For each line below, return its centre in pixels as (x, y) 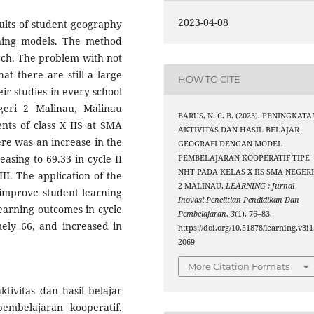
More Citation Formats (239, 267)
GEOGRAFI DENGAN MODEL (231, 143)
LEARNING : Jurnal (260, 185)
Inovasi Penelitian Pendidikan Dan (239, 199)
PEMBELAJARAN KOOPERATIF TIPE (244, 157)
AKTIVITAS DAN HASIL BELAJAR (239, 129)
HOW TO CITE (210, 80)
